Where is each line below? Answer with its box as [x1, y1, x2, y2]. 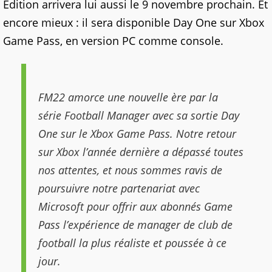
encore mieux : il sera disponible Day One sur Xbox [3, 15, 264, 30]
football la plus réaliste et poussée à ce [38, 236, 226, 251]
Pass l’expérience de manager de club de [38, 217, 233, 233]
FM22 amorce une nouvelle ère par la [38, 90, 218, 105]
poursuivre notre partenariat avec [38, 181, 200, 196]
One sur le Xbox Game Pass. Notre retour [38, 126, 236, 141]
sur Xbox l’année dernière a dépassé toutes [38, 144, 243, 160]
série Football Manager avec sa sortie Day [38, 108, 239, 123]
